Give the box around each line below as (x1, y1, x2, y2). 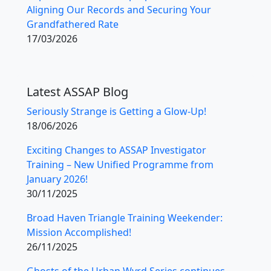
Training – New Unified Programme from (27, 157, 214, 171)
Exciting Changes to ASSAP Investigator (27, 143, 206, 157)
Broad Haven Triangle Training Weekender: (27, 211, 223, 224)
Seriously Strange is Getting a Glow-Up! (27, 104, 206, 118)
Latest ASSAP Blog (27, 83, 128, 100)
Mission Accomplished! (27, 225, 131, 239)
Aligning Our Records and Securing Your (27, 2, 211, 16)
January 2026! (27, 172, 88, 186)
